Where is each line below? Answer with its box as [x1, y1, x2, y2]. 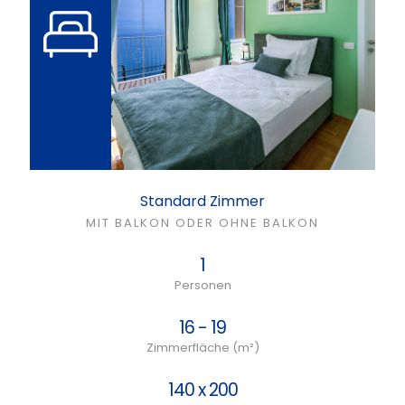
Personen [174, 277, 231, 294]
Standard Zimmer [140, 191, 265, 212]
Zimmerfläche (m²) [146, 339, 259, 356]
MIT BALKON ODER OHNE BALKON [86, 214, 319, 231]
